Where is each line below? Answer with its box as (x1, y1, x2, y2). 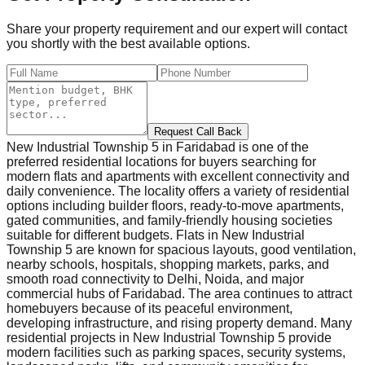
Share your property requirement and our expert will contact (7, 21, 347, 36)
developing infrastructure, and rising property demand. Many (7, 315, 352, 330)
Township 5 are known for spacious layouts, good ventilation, (7, 242, 356, 257)
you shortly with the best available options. (7, 36, 250, 51)
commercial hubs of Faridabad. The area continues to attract (7, 286, 352, 301)
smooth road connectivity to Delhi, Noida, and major (7, 271, 304, 286)
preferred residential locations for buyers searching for (7, 154, 316, 169)
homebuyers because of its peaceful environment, (7, 301, 292, 315)
